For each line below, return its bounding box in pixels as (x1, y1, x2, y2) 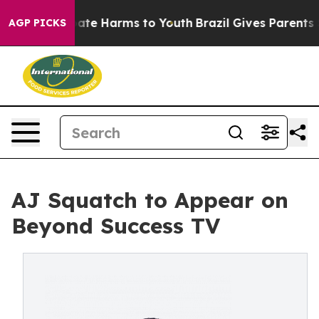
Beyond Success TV (11, 212, 220, 239)
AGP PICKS (9, 16, 66, 29)
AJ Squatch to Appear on (11, 187, 288, 214)
